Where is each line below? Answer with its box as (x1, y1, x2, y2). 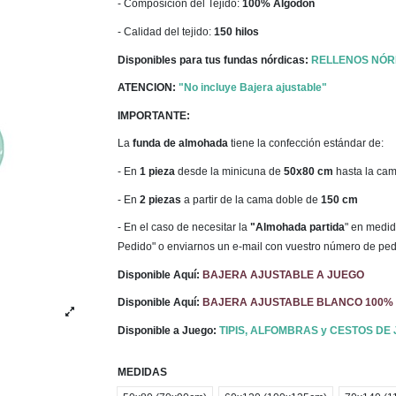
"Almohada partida (250, 221, 346, 234)
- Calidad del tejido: (118, 26, 212, 39)
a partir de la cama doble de (181, 193, 322, 206)
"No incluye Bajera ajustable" (179, 81, 328, 95)
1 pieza (140, 165, 176, 179)
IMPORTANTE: (118, 109, 191, 122)
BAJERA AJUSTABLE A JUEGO (202, 268, 365, 281)
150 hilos (211, 26, 260, 39)
